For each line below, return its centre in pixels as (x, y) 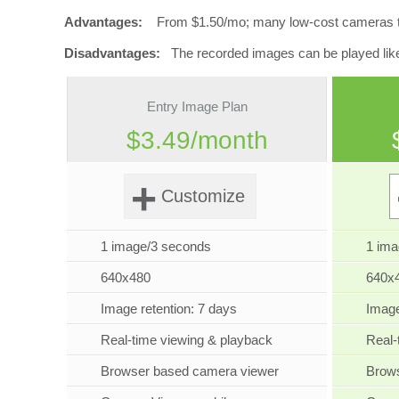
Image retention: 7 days (169, 309)
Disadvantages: (112, 53)
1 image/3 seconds (156, 247)
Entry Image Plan (197, 107)
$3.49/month (197, 141)
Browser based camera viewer (190, 371)
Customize (204, 196)
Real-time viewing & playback (187, 340)
